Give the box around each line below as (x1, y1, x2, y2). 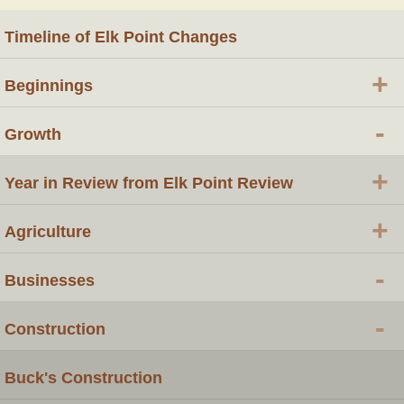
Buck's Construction (5, 368, 162, 387)
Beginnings (5, 76, 93, 95)
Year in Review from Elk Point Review (5, 173, 293, 192)
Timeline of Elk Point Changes (5, 27, 237, 46)
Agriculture (5, 222, 91, 241)
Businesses (5, 271, 95, 289)
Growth (5, 124, 61, 143)
